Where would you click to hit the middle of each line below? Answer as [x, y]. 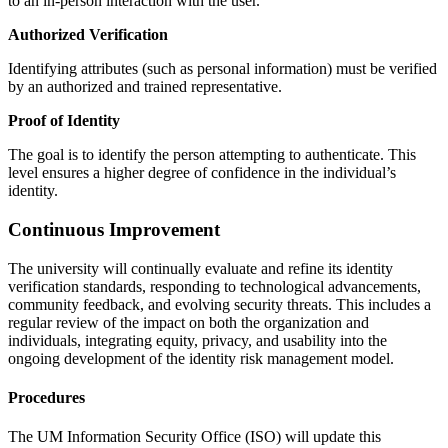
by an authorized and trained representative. [145, 87]
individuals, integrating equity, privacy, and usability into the [197, 340]
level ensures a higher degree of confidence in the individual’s [202, 173]
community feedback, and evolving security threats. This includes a [219, 304]
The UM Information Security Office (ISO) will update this [194, 437]
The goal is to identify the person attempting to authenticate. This [212, 155]
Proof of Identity [64, 121]
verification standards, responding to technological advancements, [214, 286]
